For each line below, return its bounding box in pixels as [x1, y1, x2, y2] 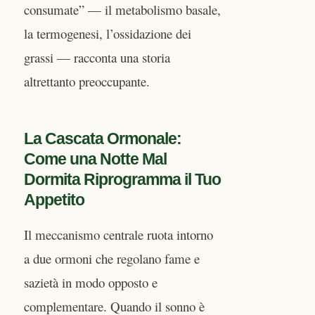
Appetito [24, 191, 84, 210]
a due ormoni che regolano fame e [24, 250, 200, 268]
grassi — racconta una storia [24, 48, 170, 66]
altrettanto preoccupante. [24, 72, 150, 90]
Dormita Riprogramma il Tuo [24, 171, 221, 189]
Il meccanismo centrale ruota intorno [24, 226, 213, 244]
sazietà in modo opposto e [24, 274, 157, 292]
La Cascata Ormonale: [24, 130, 181, 148]
